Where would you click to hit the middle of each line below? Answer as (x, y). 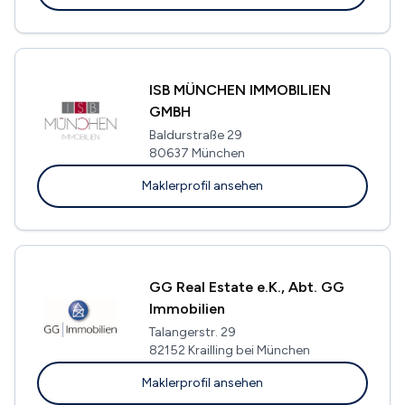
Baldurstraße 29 (196, 135)
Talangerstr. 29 (193, 332)
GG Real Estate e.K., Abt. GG (247, 287)
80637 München (197, 153)
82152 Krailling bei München (230, 350)
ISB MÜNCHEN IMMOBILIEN (240, 89)
